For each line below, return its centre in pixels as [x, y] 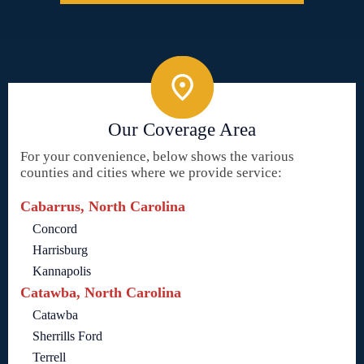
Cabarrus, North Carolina [103, 206]
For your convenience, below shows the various [157, 156]
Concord [55, 228]
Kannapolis [62, 271]
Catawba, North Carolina [101, 292]
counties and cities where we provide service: [151, 172]
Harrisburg [60, 249]
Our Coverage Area [182, 129]
